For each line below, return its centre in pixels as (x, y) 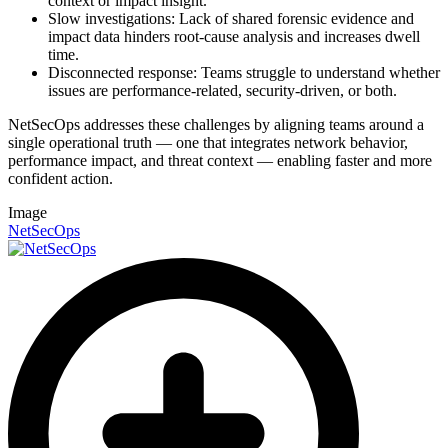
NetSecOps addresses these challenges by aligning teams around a (216, 124)
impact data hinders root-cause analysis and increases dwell (234, 36)
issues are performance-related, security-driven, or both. (226, 90)
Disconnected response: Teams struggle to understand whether (244, 72)
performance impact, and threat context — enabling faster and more (220, 160)
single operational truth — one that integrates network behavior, (208, 142)
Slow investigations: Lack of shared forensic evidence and (231, 18)
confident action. (64, 178)
